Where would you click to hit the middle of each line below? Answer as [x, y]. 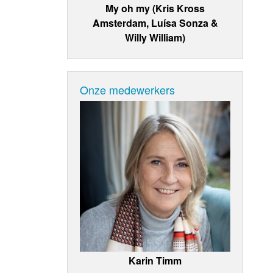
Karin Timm [155, 260]
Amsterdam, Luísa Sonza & [155, 23]
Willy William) [155, 37]
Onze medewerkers [128, 89]
